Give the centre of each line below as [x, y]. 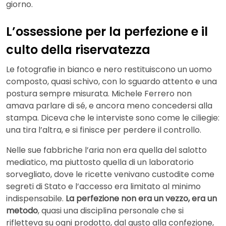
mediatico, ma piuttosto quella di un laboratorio [100, 162]
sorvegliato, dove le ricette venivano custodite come [110, 175]
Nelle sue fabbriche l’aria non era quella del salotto [106, 150]
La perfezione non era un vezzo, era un [141, 199]
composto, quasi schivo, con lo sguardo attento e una [111, 82]
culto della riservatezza [78, 49]
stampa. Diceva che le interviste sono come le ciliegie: [113, 118]
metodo [22, 211]
